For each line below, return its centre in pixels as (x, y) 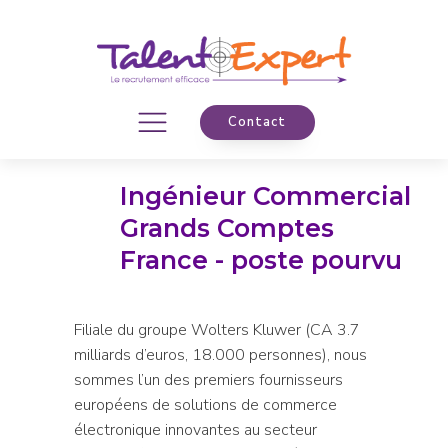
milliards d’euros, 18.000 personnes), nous (220, 354)
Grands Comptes (227, 228)
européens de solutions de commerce (205, 404)
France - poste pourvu (261, 260)
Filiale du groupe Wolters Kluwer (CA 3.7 (216, 329)
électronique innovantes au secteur (195, 429)
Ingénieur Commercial (265, 196)
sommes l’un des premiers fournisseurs (208, 379)
